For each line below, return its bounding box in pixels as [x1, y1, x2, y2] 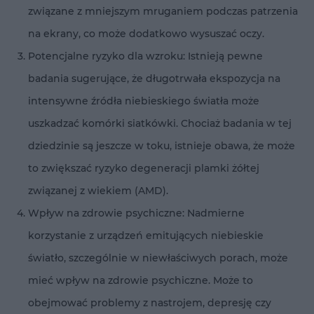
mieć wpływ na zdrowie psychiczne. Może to [28, 273, 253, 287]
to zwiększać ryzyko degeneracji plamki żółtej [28, 161, 259, 175]
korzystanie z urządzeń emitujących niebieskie [28, 228, 264, 242]
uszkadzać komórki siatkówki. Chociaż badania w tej [28, 116, 292, 130]
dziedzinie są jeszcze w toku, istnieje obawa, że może [28, 139, 295, 152]
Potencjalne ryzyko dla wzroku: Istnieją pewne [28, 49, 263, 62]
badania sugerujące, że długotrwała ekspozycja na [28, 71, 280, 85]
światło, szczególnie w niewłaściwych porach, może [28, 251, 288, 264]
